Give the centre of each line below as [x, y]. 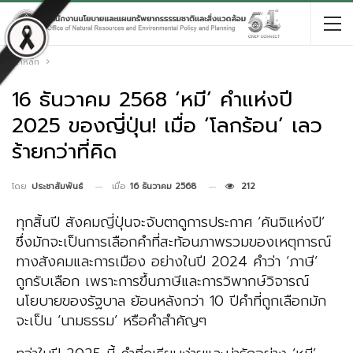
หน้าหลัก [24, 62]
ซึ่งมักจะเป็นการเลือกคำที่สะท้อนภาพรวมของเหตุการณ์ [173, 242]
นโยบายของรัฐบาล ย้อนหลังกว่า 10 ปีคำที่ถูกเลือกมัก [171, 301]
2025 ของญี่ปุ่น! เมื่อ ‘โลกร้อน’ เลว [167, 126]
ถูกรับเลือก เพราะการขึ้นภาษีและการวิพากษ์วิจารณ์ [162, 282]
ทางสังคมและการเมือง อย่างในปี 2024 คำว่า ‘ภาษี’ [167, 262]
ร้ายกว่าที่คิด [64, 152]
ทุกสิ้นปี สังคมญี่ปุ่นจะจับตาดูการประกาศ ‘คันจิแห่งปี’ [170, 223]
